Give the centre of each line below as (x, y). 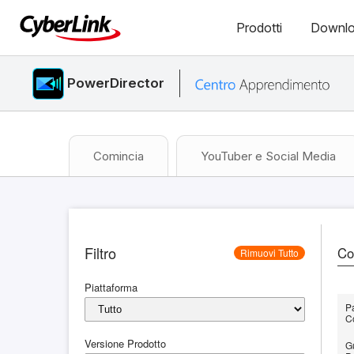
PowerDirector (116, 83)
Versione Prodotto (125, 343)
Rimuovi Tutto (269, 252)
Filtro (100, 253)
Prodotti (259, 28)
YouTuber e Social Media (268, 156)
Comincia (119, 156)
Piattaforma (111, 287)
